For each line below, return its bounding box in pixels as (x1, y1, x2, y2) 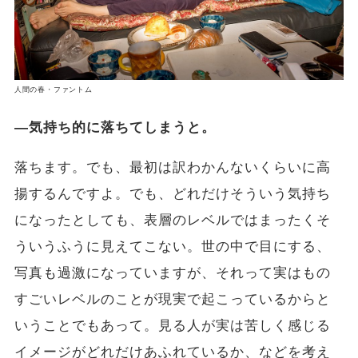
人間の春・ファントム (14, 85, 93, 95)
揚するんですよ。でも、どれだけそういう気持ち (14, 185, 332, 203)
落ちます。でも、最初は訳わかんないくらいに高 (14, 159, 332, 177)
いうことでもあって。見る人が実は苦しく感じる (14, 317, 332, 335)
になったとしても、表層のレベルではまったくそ (14, 212, 332, 229)
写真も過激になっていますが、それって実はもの (14, 265, 332, 282)
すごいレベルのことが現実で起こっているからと (14, 291, 332, 308)
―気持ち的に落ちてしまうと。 (14, 119, 217, 137)
